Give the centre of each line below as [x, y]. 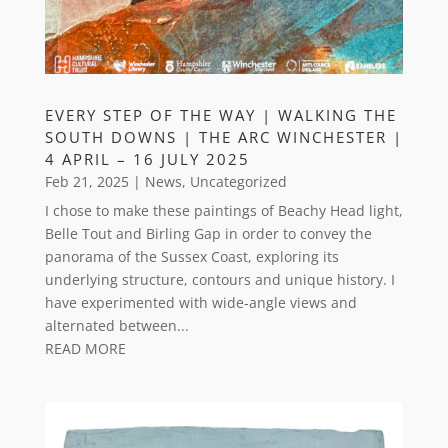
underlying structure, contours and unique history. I [219, 279]
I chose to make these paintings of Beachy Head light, [223, 210]
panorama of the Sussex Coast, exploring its [191, 256]
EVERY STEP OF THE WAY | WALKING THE [220, 114]
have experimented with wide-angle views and [200, 302]
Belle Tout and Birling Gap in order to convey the [208, 233]
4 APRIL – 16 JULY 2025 [147, 158]
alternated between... [116, 325]
